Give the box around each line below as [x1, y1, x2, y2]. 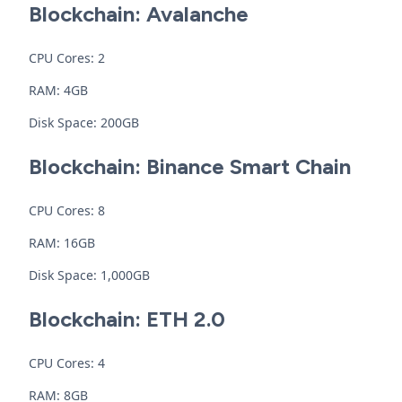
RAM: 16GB [29, 234, 95, 251]
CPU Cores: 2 [29, 49, 105, 66]
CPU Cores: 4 [29, 354, 105, 371]
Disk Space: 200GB [29, 114, 139, 131]
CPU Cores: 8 [29, 202, 105, 219]
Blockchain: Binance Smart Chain [29, 153, 351, 179]
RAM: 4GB [29, 82, 88, 99]
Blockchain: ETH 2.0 [29, 306, 225, 332]
